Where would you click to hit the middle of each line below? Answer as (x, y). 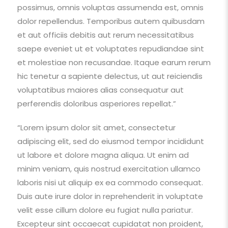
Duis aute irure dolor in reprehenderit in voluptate (110, 196)
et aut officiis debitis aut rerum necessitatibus (105, 35)
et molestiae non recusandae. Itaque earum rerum (114, 62)
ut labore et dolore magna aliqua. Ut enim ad (103, 155)
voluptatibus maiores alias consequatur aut (100, 90)
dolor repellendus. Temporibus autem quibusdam (111, 21)
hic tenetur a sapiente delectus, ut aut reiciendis (110, 76)
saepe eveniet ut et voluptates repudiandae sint (110, 48)
